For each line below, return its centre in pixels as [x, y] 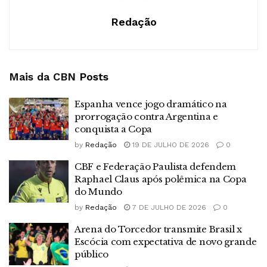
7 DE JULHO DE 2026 [168, 207]
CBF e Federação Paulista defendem [156, 166]
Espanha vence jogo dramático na [151, 104]
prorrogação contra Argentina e [146, 116]
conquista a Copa [114, 129]
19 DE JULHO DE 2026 [170, 145]
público [91, 254]
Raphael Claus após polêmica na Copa [161, 179]
